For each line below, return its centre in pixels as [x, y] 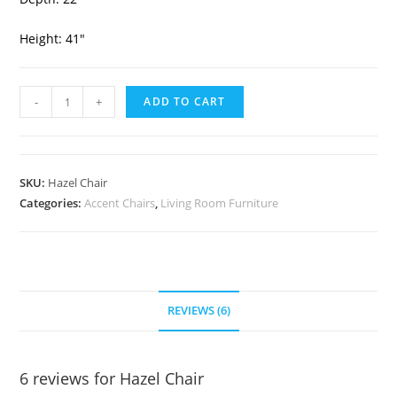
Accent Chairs [120, 203]
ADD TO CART [185, 102]
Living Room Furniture [220, 203]
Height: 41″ [53, 39]
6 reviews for [70, 379]
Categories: [52, 203]
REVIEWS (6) [198, 311]
